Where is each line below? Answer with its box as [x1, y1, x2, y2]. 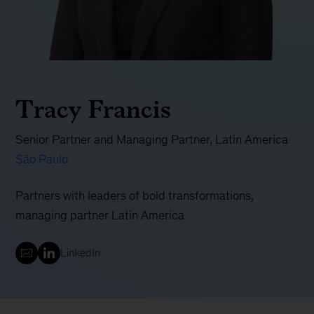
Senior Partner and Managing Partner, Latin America [15, 132, 289, 147]
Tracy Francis [15, 90, 172, 128]
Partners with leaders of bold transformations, [15, 189, 254, 203]
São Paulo [15, 152, 69, 167]
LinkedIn [60, 247, 101, 259]
